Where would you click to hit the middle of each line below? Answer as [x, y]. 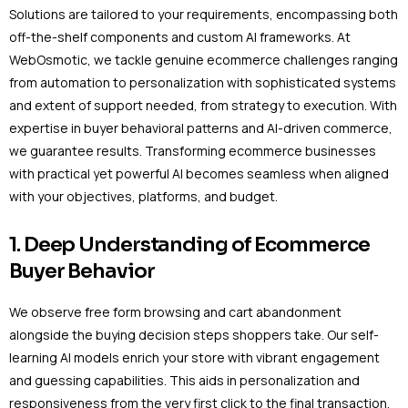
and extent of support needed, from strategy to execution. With [203, 105]
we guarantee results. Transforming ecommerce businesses [193, 150]
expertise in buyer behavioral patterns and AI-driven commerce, [201, 127]
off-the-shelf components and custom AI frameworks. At [180, 36]
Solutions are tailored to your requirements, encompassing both [204, 14]
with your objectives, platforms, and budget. [143, 196]
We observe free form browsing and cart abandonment [175, 312]
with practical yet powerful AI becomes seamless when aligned [199, 173]
